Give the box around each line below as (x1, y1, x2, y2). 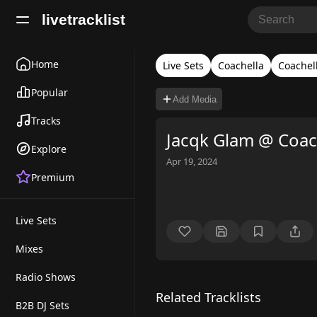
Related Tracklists (156, 289, 261, 306)
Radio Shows (16, 270, 76, 284)
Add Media (173, 93, 217, 105)
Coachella (218, 59, 264, 72)
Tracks (31, 113, 61, 127)
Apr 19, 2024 (166, 155, 217, 168)
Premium (31, 170, 74, 184)
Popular (31, 85, 68, 99)
